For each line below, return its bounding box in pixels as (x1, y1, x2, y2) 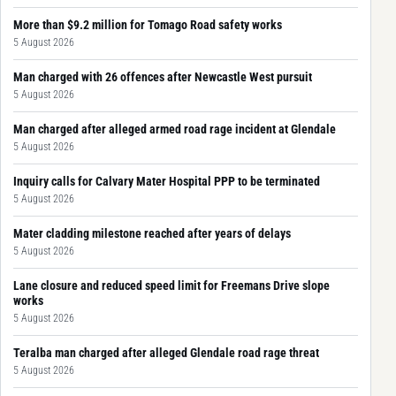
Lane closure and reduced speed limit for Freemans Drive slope (13, 278, 330, 293)
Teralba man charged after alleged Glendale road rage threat (13, 346, 319, 361)
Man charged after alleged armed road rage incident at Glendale (13, 122, 336, 137)
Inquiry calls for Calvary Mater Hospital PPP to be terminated (13, 174, 320, 189)
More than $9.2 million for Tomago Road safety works (13, 18, 282, 33)
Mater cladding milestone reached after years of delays (13, 226, 291, 241)
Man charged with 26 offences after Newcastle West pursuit (13, 70, 312, 85)
